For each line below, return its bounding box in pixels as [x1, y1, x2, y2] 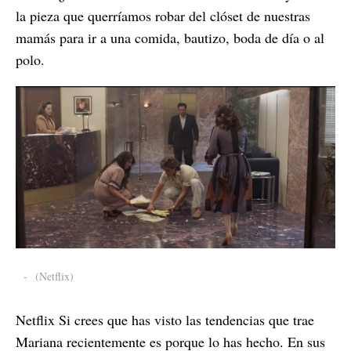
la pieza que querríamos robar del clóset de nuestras [16, 5, 310, 25]
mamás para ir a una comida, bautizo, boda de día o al [16, 27, 324, 47]
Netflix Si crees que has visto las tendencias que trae [16, 309, 314, 329]
